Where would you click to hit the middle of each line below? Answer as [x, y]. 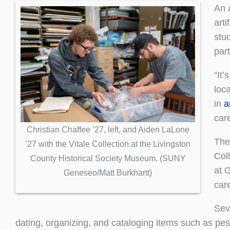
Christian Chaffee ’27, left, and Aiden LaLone [108, 130]
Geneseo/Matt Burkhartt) [108, 173]
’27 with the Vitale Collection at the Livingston [108, 144]
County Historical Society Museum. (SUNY [108, 158]
